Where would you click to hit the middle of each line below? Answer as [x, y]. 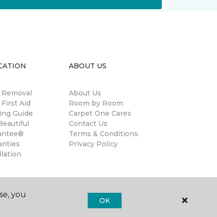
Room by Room [96, 103]
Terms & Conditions [103, 134]
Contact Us [88, 124]
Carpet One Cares [100, 113]
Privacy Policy [93, 144]
